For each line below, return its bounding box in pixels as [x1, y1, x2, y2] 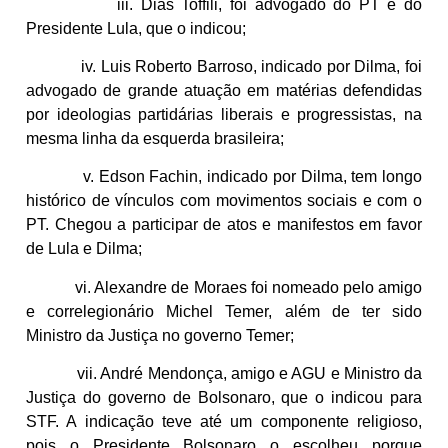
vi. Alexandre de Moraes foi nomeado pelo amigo [26, 278, 422, 296]
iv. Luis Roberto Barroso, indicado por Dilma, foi [26, 57, 422, 75]
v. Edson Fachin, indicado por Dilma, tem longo [26, 168, 422, 186]
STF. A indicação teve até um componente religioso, [26, 413, 422, 431]
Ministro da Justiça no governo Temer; [26, 326, 294, 344]
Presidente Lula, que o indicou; [26, 19, 246, 37]
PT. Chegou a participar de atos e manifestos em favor [26, 216, 422, 234]
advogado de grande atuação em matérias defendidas [26, 81, 422, 99]
